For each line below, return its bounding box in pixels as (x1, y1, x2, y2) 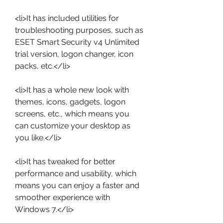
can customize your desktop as (15, 121, 130, 130)
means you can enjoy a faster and (15, 181, 139, 190)
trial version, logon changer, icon (15, 49, 133, 59)
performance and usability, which (15, 169, 136, 178)
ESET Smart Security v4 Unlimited (15, 37, 139, 47)
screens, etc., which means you (15, 109, 129, 118)
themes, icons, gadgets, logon (15, 97, 125, 107)
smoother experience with (15, 193, 110, 202)
